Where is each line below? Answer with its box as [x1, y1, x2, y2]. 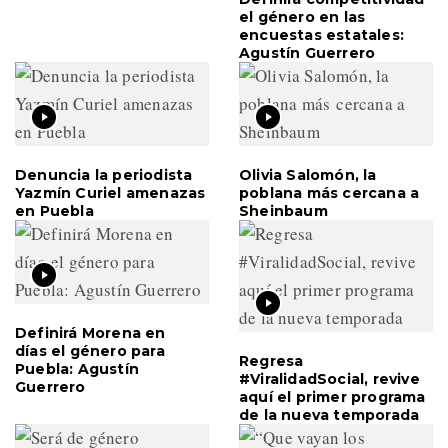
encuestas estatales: [239, 25, 404, 44]
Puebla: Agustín [15, 359, 139, 378]
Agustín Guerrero [239, 43, 376, 62]
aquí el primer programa [239, 387, 426, 406]
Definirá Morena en [15, 323, 166, 342]
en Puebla [15, 201, 94, 220]
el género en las [239, 7, 366, 26]
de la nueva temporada [239, 405, 420, 424]
